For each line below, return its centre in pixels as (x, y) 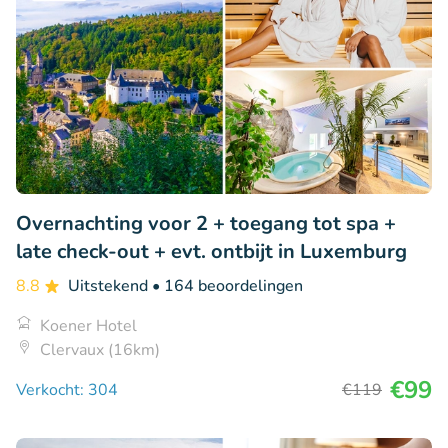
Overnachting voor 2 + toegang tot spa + (206, 223)
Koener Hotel (88, 325)
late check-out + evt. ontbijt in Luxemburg (211, 251)
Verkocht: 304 (67, 389)
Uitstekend (110, 285)
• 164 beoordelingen (227, 285)
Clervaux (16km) (100, 349)
